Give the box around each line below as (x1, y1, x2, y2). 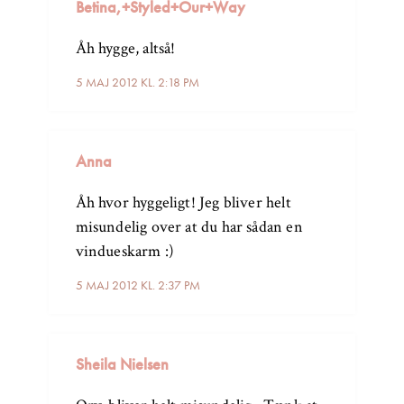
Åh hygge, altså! (75, 38, 176, 60)
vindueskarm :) (75, 241, 175, 262)
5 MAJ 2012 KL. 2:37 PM (75, 277, 200, 294)
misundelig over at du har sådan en (75, 216, 303, 238)
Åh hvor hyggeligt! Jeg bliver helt (75, 192, 291, 214)
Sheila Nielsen (75, 353, 169, 375)
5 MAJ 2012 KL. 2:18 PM (75, 74, 199, 91)
